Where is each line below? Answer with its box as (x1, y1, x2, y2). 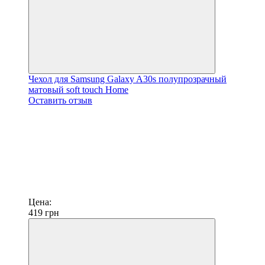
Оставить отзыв (28, 95, 92, 105)
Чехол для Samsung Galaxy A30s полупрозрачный (28, 73, 227, 84)
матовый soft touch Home (28, 84, 128, 95)
